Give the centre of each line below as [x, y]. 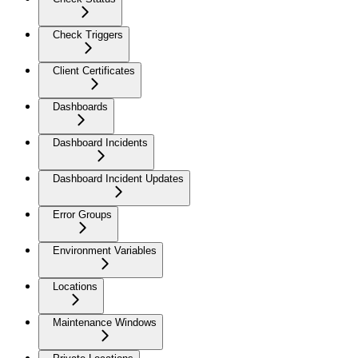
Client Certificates [94, 70]
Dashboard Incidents [100, 142]
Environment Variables [105, 250]
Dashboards [80, 106]
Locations [75, 286]
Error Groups [82, 214]
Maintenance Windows [105, 322]
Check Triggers [88, 34]
